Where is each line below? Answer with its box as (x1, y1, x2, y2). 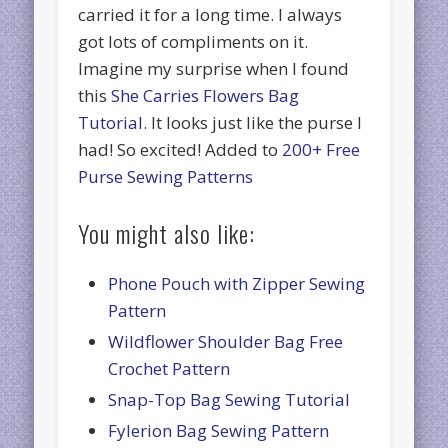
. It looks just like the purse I (143, 110, 363, 134)
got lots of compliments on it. (78, 29, 309, 53)
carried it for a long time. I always (78, 2, 343, 26)
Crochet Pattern (108, 356, 231, 380)
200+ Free (282, 137, 361, 161)
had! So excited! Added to (78, 137, 283, 161)
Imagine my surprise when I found (78, 56, 350, 80)
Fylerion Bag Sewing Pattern (108, 418, 330, 442)
